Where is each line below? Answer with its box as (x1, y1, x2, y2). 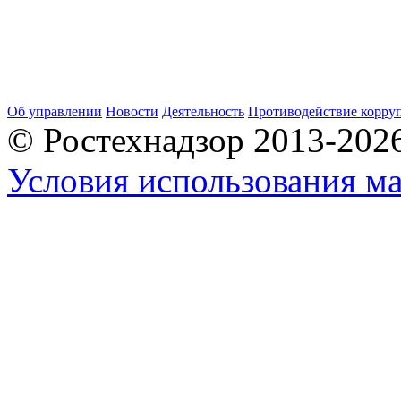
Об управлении (7, 104, 102, 119)
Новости (106, 104, 158, 119)
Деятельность (162, 104, 244, 119)
